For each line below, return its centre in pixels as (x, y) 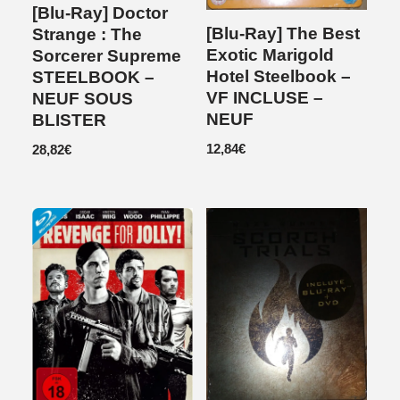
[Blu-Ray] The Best (283, 33)
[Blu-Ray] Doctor (100, 13)
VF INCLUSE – (265, 97)
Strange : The (87, 35)
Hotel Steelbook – (279, 76)
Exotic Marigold (270, 54)
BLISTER (70, 121)
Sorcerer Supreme (107, 56)
